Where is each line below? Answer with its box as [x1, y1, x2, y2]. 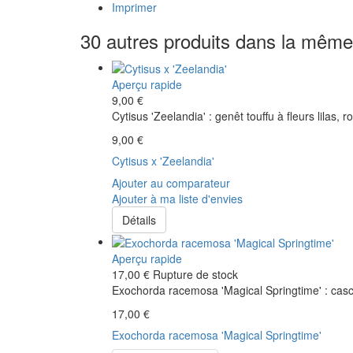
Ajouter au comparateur [112, 174, 230, 191]
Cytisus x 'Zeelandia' [112, 152, 214, 169]
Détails [122, 211, 156, 228]
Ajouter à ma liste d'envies [112, 190, 243, 206]
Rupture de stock [153, 266, 238, 283]
